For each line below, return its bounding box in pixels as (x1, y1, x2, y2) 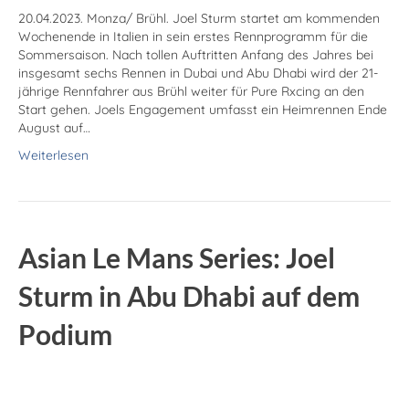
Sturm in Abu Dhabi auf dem (18, 279, 360, 313)
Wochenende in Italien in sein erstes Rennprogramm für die (18, 28, 368, 46)
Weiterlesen (18, 147, 89, 164)
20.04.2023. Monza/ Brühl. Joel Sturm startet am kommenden (18, 10, 380, 27)
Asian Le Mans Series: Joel (18, 241, 335, 275)
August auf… (18, 120, 90, 137)
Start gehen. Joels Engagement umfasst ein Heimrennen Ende (18, 101, 387, 119)
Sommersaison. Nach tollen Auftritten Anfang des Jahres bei (18, 47, 373, 64)
